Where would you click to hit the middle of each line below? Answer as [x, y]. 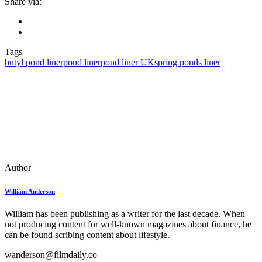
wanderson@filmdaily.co [51, 255]
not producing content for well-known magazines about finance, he [128, 225]
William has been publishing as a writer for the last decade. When [125, 214]
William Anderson [30, 191]
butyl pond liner [34, 62]
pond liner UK [127, 62]
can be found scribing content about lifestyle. [87, 235]
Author [18, 167]
